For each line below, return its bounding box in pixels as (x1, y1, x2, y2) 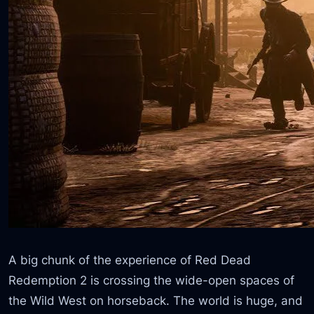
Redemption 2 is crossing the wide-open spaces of (8, 272, 295, 287)
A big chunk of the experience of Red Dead (8, 252, 252, 267)
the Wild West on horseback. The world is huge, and (8, 292, 303, 308)
